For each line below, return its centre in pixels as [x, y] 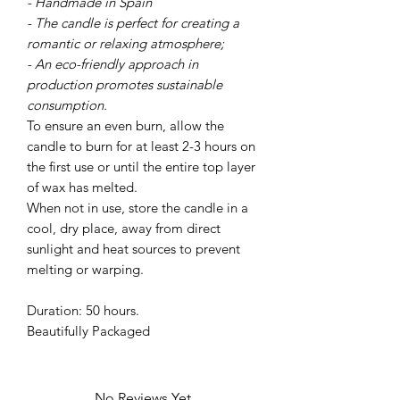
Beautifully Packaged [88, 330]
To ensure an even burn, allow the [125, 125]
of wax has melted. [82, 187]
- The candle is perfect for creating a [133, 22]
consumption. [67, 104]
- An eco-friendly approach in [112, 63]
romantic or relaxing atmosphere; [125, 43]
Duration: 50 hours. [83, 310]
